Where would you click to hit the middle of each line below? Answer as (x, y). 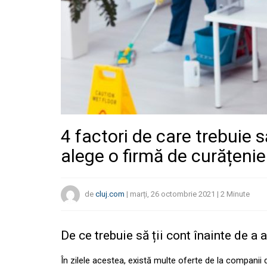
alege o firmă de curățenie (163, 156)
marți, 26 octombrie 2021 (173, 194)
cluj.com (110, 194)
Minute (238, 194)
